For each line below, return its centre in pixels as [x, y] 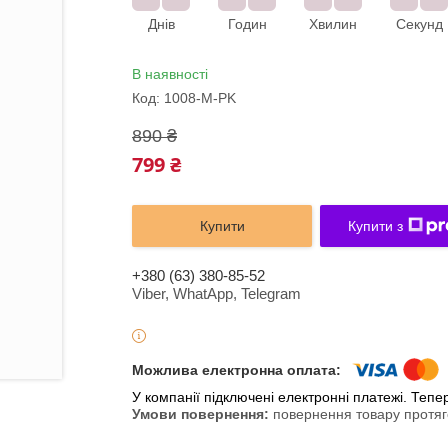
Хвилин [333, 24]
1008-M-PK [200, 98]
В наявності [170, 74]
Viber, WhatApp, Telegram [216, 293]
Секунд [419, 24]
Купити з [375, 226]
